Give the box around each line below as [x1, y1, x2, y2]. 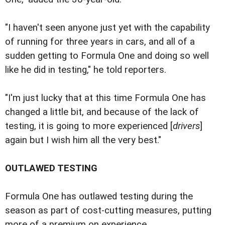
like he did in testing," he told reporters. [5, 64, 166, 76]
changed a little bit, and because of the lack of [5, 106, 199, 118]
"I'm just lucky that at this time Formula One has [5, 92, 206, 104]
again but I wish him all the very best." [5, 135, 161, 146]
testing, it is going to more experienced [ [5, 121, 173, 132]
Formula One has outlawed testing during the [5, 191, 193, 202]
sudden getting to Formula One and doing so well [5, 50, 209, 62]
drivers [173, 121, 200, 132]
